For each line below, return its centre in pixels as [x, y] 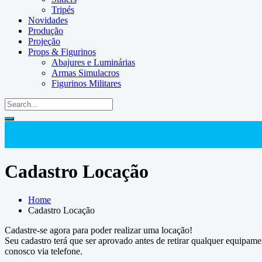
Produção [46, 31]
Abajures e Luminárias [93, 63]
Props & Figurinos [62, 52]
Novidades [48, 20]
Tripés [63, 10]
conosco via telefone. [44, 251]
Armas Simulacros [85, 73]
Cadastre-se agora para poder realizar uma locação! [99, 230]
